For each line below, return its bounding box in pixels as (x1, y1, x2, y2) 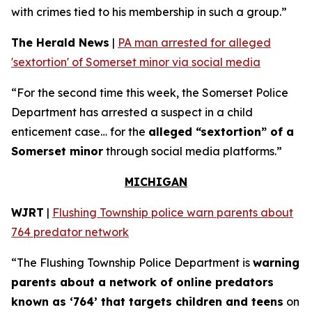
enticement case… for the (11, 125, 148, 139)
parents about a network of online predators (11, 275, 274, 289)
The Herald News (11, 36, 109, 49)
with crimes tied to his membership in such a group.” (11, 5, 287, 19)
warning (253, 256, 299, 270)
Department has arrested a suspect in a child (11, 105, 253, 119)
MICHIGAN (125, 175, 187, 189)
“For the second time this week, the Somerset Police (11, 86, 288, 100)
